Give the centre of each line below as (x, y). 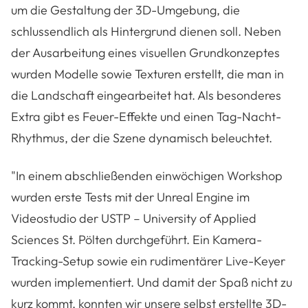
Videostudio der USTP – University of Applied (134, 219)
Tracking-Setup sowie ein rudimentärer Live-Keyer (148, 261)
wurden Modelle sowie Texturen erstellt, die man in (147, 74)
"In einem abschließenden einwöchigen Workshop (147, 176)
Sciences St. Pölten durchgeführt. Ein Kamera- (136, 240)
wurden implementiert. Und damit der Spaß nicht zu (152, 283)
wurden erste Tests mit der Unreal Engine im (130, 197)
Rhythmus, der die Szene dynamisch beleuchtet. (142, 138)
